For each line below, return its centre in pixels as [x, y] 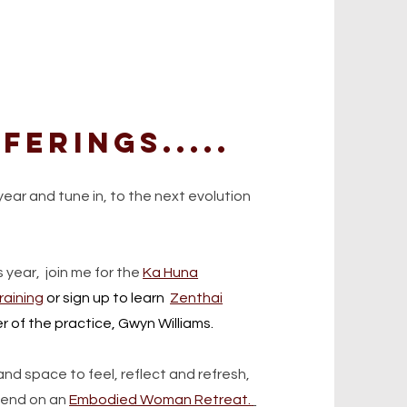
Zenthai [197, 298]
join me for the [93, 273]
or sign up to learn [109, 298]
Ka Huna [171, 273]
